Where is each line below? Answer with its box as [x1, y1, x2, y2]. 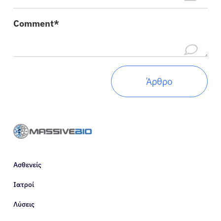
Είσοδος [27, 61, 70, 77]
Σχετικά [27, 30, 68, 46]
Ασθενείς [13, 160, 41, 169]
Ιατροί [13, 180, 34, 189]
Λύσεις [13, 199, 35, 209]
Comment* [13, 18, 59, 30]
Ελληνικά [27, 92, 76, 108]
